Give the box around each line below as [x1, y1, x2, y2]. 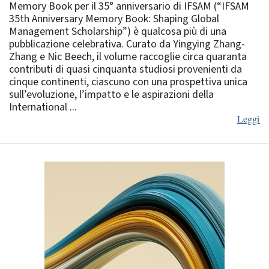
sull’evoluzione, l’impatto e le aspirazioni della [9, 86, 214, 102]
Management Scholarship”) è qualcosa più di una [9, 23, 226, 39]
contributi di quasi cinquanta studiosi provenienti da [9, 61, 242, 77]
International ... [9, 99, 77, 115]
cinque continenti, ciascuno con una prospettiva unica [9, 74, 247, 89]
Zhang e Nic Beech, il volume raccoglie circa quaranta [9, 49, 247, 64]
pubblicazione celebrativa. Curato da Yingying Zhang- [9, 36, 245, 52]
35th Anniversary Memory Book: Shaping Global [9, 11, 219, 26]
